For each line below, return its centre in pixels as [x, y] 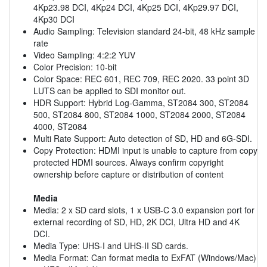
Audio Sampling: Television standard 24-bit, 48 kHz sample [144, 31]
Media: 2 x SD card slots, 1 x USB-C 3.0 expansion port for [144, 209]
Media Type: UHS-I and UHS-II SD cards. [111, 245]
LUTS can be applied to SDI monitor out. [110, 90]
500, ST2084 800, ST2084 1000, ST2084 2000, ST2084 [139, 114]
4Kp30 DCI [54, 19]
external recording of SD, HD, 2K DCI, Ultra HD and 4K [136, 221]
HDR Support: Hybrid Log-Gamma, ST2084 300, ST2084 [141, 102]
